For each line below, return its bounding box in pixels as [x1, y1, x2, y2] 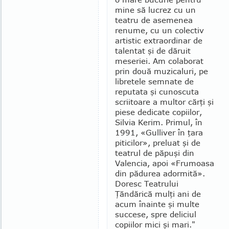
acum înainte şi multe [115, 199, 199, 209]
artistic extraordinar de [115, 36, 202, 45]
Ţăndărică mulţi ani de [115, 189, 201, 198]
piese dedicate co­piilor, [115, 107, 202, 117]
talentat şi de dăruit [115, 46, 191, 55]
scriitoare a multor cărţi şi [115, 97, 214, 106]
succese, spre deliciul [115, 210, 196, 219]
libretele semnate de [115, 77, 194, 86]
